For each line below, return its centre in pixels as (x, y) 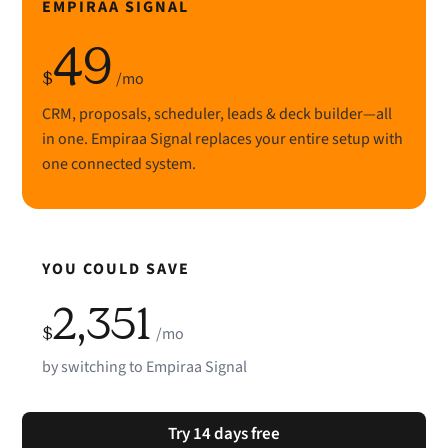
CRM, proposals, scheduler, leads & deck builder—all (217, 114)
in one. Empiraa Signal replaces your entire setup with (223, 139)
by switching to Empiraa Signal (145, 367)
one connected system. (119, 164)
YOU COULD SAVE (116, 269)
